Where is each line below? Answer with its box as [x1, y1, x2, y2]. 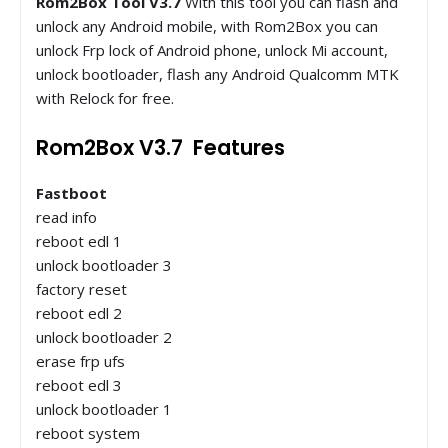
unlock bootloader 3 [36, 254, 172, 275]
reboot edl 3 [36, 374, 122, 395]
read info [36, 206, 97, 227]
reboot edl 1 [36, 230, 122, 251]
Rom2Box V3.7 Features [36, 132, 285, 162]
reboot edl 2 [36, 302, 122, 323]
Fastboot [36, 182, 111, 203]
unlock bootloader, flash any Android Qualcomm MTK [36, 63, 399, 84]
